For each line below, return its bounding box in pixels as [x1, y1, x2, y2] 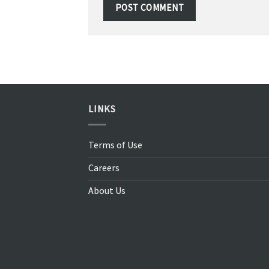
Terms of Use [88, 139, 142, 154]
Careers [88, 162, 119, 177]
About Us [88, 185, 125, 199]
